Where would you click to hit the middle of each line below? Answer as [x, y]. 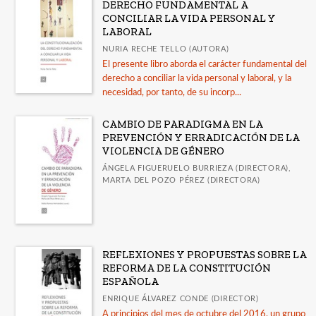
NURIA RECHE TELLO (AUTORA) [166, 49]
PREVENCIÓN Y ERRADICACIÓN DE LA [201, 138]
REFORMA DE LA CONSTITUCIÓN [187, 268]
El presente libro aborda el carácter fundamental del [205, 65]
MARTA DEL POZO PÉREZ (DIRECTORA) [181, 181]
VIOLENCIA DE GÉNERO [164, 151]
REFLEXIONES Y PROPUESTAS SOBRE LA [205, 254]
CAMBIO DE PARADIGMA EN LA [183, 124]
